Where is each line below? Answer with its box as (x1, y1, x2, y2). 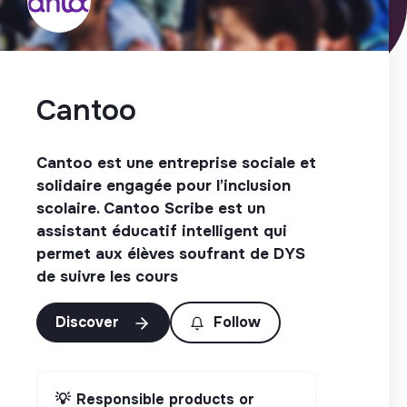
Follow (213, 312, 261, 332)
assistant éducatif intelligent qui (36, 221, 287, 241)
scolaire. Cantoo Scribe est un (36, 198, 265, 218)
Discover (55, 312, 124, 332)
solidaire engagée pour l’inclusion (36, 175, 291, 195)
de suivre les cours (36, 266, 178, 286)
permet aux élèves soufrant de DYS (36, 243, 305, 263)
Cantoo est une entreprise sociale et (36, 153, 316, 173)
